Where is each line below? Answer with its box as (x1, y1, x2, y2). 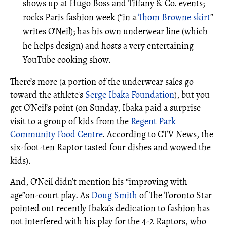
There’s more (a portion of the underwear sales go (10, 75, 194, 88)
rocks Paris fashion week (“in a (23, 11, 138, 23)
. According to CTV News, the (102, 128, 213, 140)
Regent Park (131, 115, 176, 127)
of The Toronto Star (137, 189, 212, 201)
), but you (174, 89, 210, 101)
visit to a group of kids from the (10, 115, 131, 127)
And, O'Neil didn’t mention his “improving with (10, 176, 187, 188)
